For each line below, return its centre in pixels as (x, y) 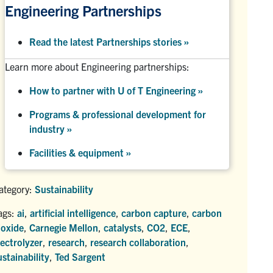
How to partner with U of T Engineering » (116, 90)
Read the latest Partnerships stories (106, 41)
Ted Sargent (80, 256)
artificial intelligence (73, 212)
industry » (51, 128)
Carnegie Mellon (64, 227)
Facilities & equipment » (80, 152)
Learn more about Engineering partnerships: (97, 66)
